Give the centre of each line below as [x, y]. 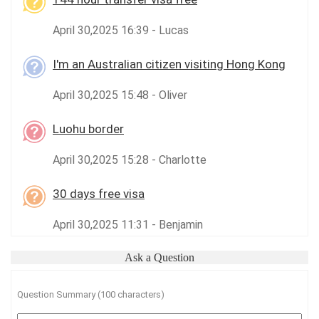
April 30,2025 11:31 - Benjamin [128, 225]
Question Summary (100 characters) [91, 294]
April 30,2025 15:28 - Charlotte [130, 160]
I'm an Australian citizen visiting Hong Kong [169, 64]
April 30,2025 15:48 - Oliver [120, 95]
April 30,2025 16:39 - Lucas [121, 30]
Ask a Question [159, 257]
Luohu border [88, 129]
